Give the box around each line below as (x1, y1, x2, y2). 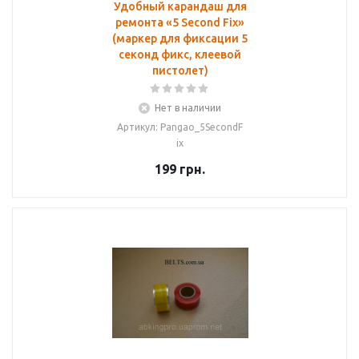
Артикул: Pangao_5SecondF (117, 122, 243, 132)
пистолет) (151, 64, 208, 77)
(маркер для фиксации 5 (112, 32, 248, 45)
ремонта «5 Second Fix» (115, 16, 244, 29)
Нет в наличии (155, 103, 221, 113)
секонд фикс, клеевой (119, 48, 241, 61)
